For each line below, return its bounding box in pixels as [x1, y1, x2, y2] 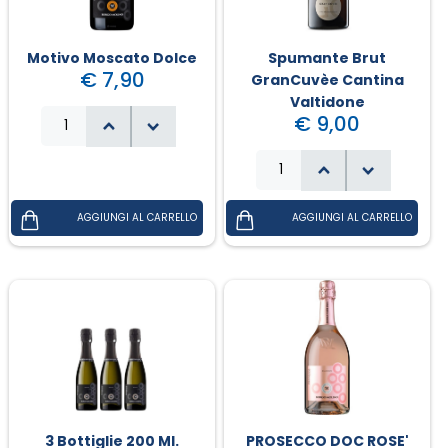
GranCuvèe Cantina [250, 69, 404, 90]
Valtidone [289, 91, 365, 112]
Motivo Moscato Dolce [27, 47, 198, 68]
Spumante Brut [268, 47, 387, 68]
